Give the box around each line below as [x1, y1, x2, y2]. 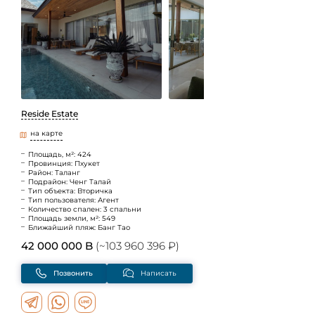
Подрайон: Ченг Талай [28, 176, 111, 186]
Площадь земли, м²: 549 [28, 213, 115, 223]
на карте [30, 128, 63, 138]
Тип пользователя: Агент [28, 195, 119, 205]
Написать [141, 269, 176, 278]
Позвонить [53, 269, 93, 278]
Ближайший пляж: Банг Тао [28, 222, 130, 232]
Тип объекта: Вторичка [28, 186, 112, 195]
